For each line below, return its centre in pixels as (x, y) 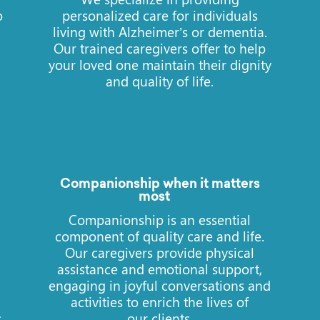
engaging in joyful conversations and (160, 285)
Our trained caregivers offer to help (160, 47)
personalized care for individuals (160, 15)
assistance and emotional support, (160, 269)
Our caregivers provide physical (160, 252)
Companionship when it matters (160, 185)
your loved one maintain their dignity (160, 64)
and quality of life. (160, 80)
